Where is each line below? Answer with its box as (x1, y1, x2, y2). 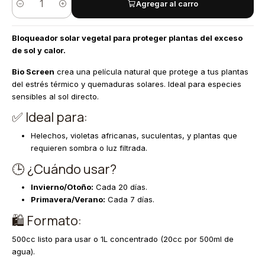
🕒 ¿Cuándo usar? (11, 160, 117, 178)
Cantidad (11, 4, 43, 13)
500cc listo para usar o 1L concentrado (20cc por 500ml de (11, 234, 234, 244)
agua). (11, 246, 35, 256)
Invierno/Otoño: (30, 182, 93, 192)
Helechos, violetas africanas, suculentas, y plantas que (30, 130, 237, 140)
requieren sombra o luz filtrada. (30, 143, 147, 153)
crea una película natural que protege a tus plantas (54, 66, 248, 76)
